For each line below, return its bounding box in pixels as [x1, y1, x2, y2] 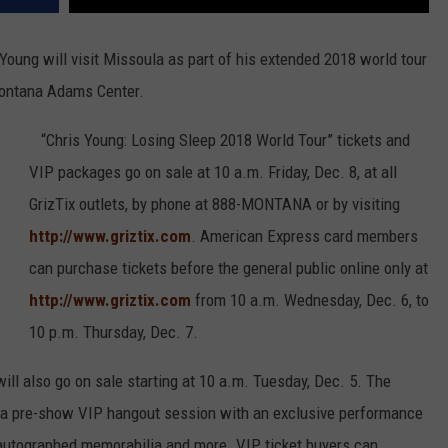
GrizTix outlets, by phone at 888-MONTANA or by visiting [29, 194, 400, 215]
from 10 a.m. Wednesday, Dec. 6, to [191, 290, 429, 311]
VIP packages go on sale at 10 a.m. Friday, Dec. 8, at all [29, 162, 397, 183]
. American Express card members [191, 226, 418, 247]
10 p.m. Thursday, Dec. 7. [29, 322, 198, 343]
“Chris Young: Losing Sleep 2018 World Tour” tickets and [29, 130, 410, 151]
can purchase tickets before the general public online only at [29, 258, 428, 279]
